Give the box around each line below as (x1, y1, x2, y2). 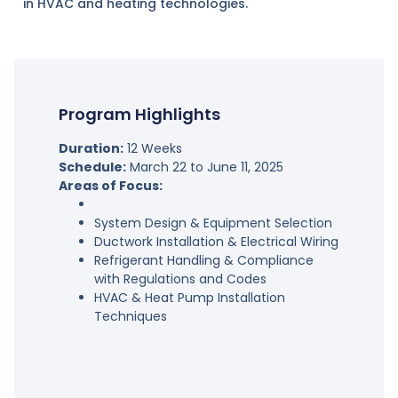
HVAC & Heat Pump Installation (93, 289, 285, 307)
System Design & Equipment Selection (93, 214, 332, 233)
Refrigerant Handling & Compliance (93, 251, 314, 270)
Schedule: (58, 158, 126, 177)
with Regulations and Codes (93, 270, 267, 289)
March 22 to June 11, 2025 (125, 158, 283, 177)
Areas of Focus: (58, 177, 163, 195)
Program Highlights (58, 103, 220, 126)
